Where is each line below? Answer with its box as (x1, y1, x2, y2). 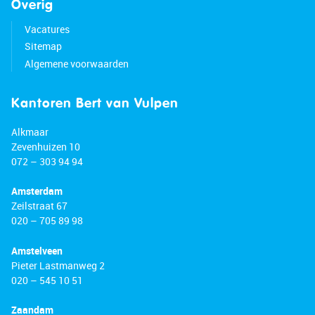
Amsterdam (11, 184, 63, 198)
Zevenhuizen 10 (11, 139, 80, 153)
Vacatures (24, 22, 70, 37)
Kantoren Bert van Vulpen (11, 97, 179, 111)
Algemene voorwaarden (24, 56, 129, 70)
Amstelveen (11, 243, 63, 257)
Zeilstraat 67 (11, 199, 67, 213)
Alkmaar (11, 124, 49, 139)
